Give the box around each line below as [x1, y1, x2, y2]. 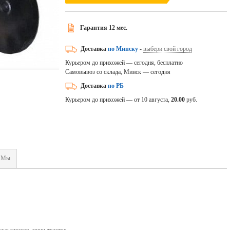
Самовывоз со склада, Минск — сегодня [65, 68, 170, 75]
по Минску [107, 45, 138, 52]
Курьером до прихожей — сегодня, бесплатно [65, 59, 183, 66]
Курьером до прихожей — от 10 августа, [65, 96, 171, 103]
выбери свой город [143, 45, 192, 52]
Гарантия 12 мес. [80, 24, 127, 31]
